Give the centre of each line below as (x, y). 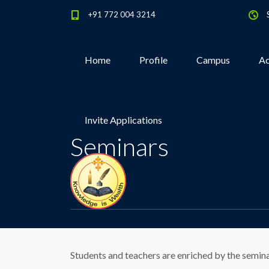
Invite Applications (123, 120)
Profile (153, 60)
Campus (213, 60)
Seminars (119, 147)
